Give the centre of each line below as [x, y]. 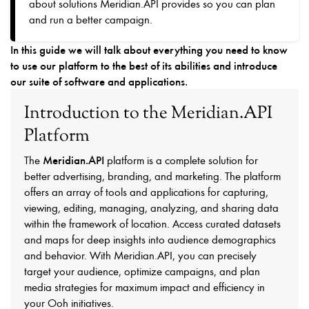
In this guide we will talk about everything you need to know [149, 49]
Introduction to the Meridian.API [148, 114]
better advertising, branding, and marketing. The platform [152, 176]
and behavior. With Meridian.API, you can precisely [140, 255]
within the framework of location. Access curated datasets [152, 223]
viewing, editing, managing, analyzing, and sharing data [151, 208]
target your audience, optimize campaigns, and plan [142, 271]
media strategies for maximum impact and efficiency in [144, 287]
